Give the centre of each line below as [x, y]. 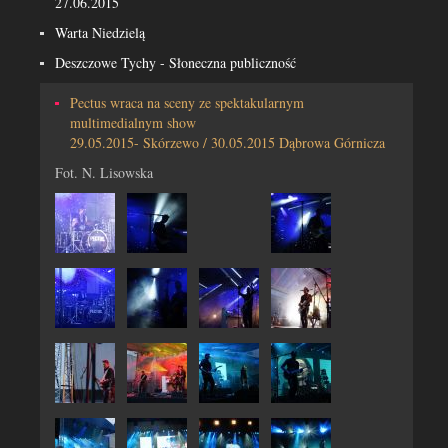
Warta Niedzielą [100, 32]
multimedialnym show [133, 122]
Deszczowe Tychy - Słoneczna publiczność [175, 62]
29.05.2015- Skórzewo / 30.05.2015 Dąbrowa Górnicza [227, 142]
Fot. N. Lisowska [104, 172]
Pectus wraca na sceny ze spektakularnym [187, 102]
